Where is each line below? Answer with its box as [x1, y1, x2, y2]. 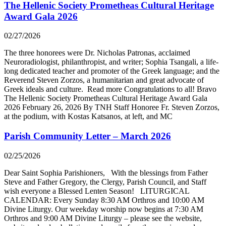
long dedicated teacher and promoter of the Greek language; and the [4, 67, 219, 76]
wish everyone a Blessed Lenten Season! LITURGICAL [4, 186, 189, 195]
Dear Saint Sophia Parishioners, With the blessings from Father [4, 168, 208, 177]
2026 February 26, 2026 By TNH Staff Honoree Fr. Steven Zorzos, [4, 103, 219, 112]
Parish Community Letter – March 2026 [4, 131, 171, 142]
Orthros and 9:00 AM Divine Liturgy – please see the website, [4, 213, 202, 222]
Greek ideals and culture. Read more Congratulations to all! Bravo [4, 85, 220, 94]
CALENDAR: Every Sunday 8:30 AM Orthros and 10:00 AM [4, 195, 204, 204]
